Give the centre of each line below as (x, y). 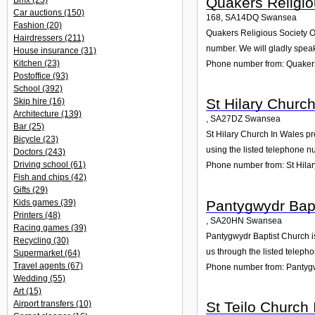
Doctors (29, 152)
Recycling (33, 240)
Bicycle (28, 139)
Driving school (42, 165)
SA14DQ (242, 17)
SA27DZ (226, 119)
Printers (29, 215)
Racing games (42, 228)
